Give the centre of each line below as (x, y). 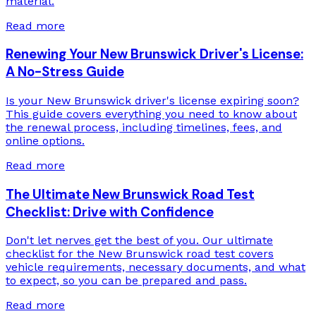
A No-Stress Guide (65, 72)
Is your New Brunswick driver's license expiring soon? (152, 101)
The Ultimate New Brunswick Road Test (130, 194)
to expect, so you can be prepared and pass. (126, 281)
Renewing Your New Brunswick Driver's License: (154, 54)
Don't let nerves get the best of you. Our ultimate (139, 241)
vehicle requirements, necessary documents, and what (156, 267)
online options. (45, 141)
